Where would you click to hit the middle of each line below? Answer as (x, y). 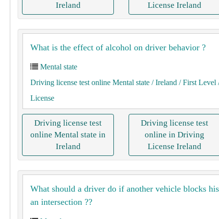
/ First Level (197, 82)
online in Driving (175, 135)
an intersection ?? (61, 202)
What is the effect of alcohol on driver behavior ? (118, 47)
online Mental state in (68, 135)
